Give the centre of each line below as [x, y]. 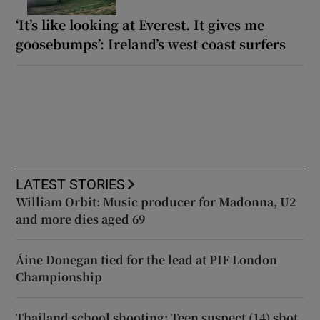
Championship [59, 277]
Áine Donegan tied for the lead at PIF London [147, 260]
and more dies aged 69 [81, 219]
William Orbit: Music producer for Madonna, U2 [156, 202]
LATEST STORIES [71, 185]
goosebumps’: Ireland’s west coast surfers [151, 44]
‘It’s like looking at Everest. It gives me [140, 25]
